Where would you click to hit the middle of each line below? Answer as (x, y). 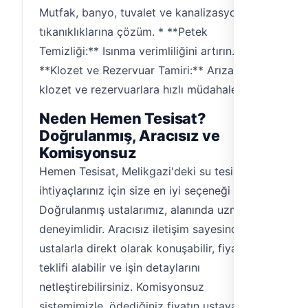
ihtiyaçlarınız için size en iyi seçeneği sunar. (152, 190)
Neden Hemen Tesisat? (123, 118)
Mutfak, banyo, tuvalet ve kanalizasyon (141, 12)
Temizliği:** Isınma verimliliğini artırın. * (141, 51)
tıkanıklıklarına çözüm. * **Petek (123, 32)
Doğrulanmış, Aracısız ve (130, 135)
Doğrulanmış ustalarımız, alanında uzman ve (153, 210)
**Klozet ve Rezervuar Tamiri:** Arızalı (139, 70)
